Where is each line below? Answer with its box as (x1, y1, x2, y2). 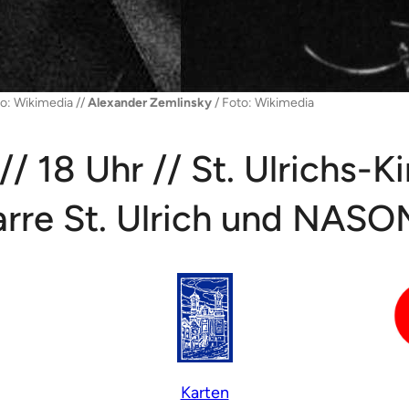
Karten (180, 382, 229, 403)
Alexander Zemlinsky (87, 95, 212, 111)
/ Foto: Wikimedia (211, 95, 314, 111)
